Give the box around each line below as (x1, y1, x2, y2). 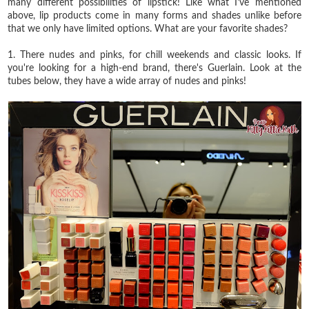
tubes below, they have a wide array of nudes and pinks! (8, 76, 247, 86)
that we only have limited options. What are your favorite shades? (8, 23, 288, 34)
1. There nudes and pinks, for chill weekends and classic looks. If (8, 50, 301, 60)
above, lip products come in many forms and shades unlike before (8, 10, 301, 21)
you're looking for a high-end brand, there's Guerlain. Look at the (8, 63, 301, 73)
